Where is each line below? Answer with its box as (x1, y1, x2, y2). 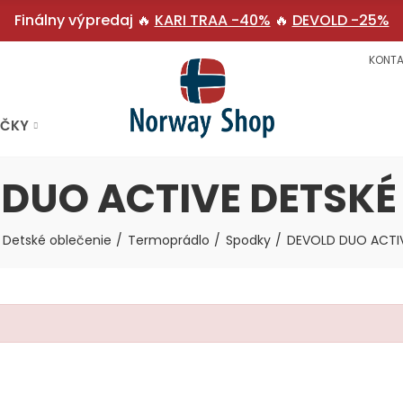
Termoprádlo (128, 231, 210, 249)
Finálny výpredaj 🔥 (13, 10, 155, 31)
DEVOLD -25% (291, 10, 390, 31)
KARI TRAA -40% (154, 10, 271, 31)
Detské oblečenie (3, 231, 112, 249)
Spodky (226, 231, 271, 249)
